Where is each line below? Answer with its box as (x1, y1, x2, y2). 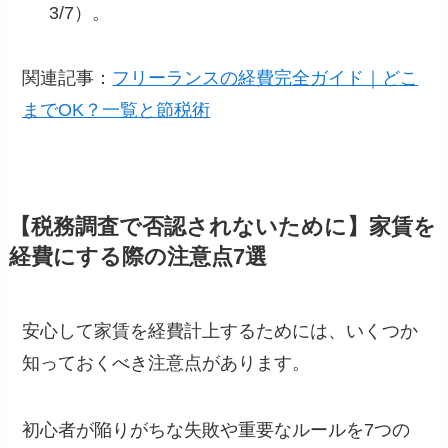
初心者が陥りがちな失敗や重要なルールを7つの (22, 420, 411, 441)
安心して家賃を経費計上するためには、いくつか (22, 320, 419, 341)
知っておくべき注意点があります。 (22, 352, 311, 373)
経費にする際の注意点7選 (8, 244, 267, 269)
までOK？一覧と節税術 (22, 99, 211, 120)
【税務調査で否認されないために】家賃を (8, 214, 436, 239)
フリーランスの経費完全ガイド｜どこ (112, 67, 419, 88)
